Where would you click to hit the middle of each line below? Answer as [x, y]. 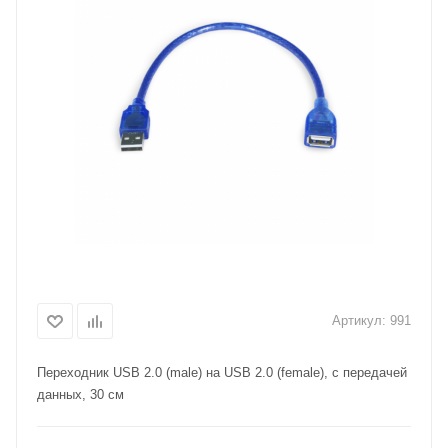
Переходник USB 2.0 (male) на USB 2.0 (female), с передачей [222, 372]
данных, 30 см [80, 394]
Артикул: [359, 320]
